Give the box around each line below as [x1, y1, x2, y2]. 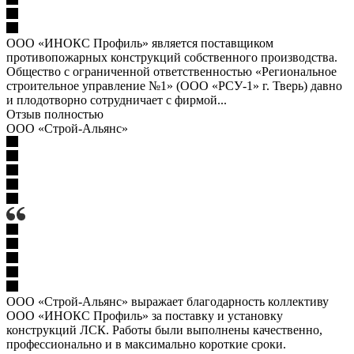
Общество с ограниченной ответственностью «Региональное [6, 64, 337, 78]
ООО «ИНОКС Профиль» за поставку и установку [6, 308, 283, 322]
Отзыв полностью [6, 107, 104, 121]
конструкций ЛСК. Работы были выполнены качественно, [6, 322, 322, 337]
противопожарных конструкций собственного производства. [6, 50, 341, 64]
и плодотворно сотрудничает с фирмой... [6, 92, 227, 107]
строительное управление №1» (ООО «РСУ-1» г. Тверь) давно [6, 78, 342, 92]
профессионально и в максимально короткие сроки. [6, 337, 286, 351]
